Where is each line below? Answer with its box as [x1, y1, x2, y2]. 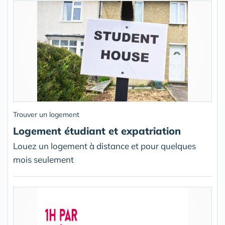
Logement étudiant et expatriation [13, 125, 181, 138]
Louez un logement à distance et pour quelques [13, 141, 196, 152]
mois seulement [13, 154, 74, 165]
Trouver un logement [13, 110, 79, 120]
